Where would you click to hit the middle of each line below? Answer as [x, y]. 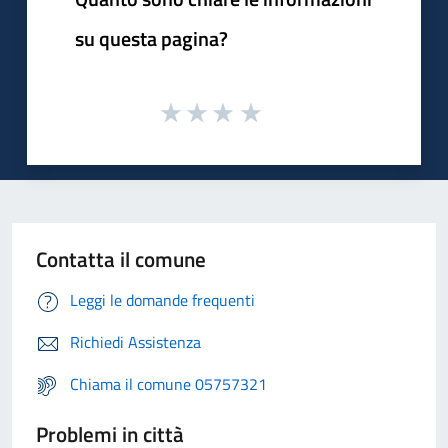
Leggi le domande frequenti [162, 299]
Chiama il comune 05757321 [168, 383]
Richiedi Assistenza [135, 341]
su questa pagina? [151, 38]
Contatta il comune [121, 258]
